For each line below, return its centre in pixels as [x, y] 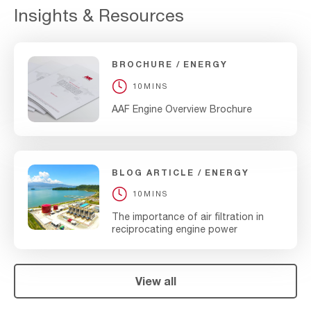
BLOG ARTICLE [153, 172]
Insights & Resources [99, 15]
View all [155, 281]
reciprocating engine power [174, 229]
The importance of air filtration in [187, 217]
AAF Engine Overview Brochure [182, 109]
